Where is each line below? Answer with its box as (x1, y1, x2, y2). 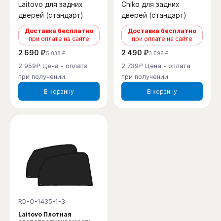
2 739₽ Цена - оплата (121, 62, 190, 70)
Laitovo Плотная (18, 211, 72, 219)
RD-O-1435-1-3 (18, 197, 65, 206)
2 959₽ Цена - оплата (18, 62, 88, 70)
